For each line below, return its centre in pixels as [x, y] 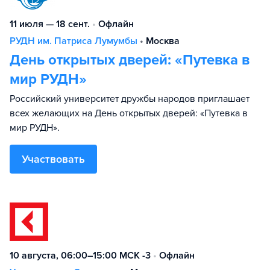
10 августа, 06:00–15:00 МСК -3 [80, 256]
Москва [163, 41]
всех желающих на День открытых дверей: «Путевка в [129, 113]
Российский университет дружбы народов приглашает [130, 99]
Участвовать [53, 159]
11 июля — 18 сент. [50, 24]
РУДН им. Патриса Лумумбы [74, 41]
